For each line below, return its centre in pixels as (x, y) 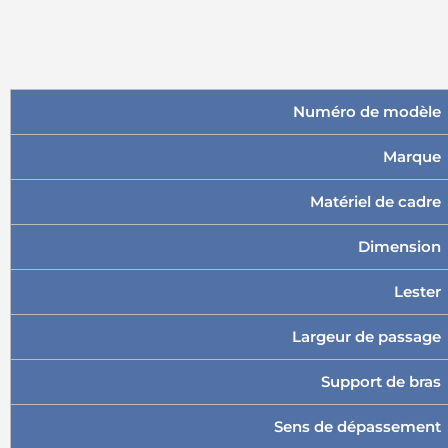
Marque (412, 156)
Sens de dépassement (357, 426)
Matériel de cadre (375, 201)
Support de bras (381, 381)
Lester (417, 291)
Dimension (399, 246)
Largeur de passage (366, 336)
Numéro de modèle (367, 111)
